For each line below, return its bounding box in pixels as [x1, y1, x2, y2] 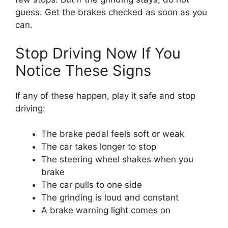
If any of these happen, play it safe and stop [15, 90, 195, 101]
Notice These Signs [15, 61, 151, 79]
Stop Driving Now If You [15, 44, 181, 62]
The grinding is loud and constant [41, 192, 179, 203]
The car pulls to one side [41, 180, 142, 190]
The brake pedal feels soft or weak [41, 129, 184, 139]
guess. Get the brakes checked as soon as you [15, 7, 207, 17]
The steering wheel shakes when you [41, 154, 193, 164]
